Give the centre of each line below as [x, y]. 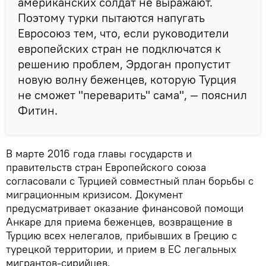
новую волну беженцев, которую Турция [127, 80]
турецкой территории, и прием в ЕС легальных [121, 249]
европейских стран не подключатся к [119, 49]
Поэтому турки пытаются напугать [111, 18]
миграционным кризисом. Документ [94, 195]
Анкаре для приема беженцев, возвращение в [119, 222]
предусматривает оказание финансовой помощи [125, 208]
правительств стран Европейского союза [106, 167]
